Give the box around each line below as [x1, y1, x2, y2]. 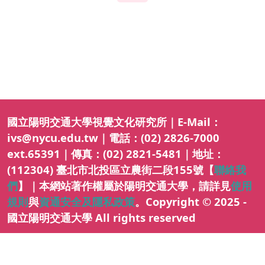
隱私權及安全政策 [7, 249, 73, 261]
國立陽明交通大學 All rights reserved [7, 209, 196, 225]
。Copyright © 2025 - [135, 193, 247, 209]
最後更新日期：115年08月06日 [85, 249, 201, 261]
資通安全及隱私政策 [39, 193, 135, 209]
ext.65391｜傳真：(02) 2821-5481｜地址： [7, 146, 224, 161]
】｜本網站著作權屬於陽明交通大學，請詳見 [18, 177, 231, 193]
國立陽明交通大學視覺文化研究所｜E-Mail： [7, 114, 221, 129]
